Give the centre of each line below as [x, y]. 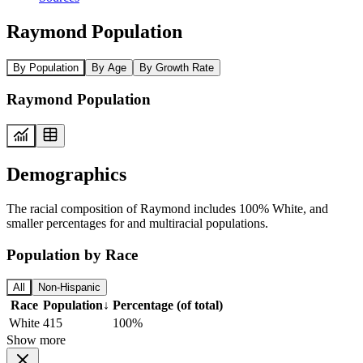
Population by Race [72, 254]
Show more [36, 340]
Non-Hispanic [69, 288]
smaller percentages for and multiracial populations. [137, 223]
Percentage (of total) [168, 305]
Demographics [66, 174]
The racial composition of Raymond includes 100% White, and [167, 208]
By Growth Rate [177, 67]
